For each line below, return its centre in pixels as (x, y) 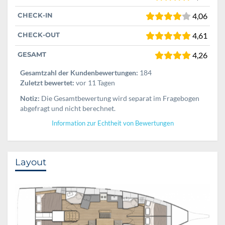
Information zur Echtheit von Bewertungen (113, 123)
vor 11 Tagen (95, 82)
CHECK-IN (35, 15)
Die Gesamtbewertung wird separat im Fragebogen (120, 98)
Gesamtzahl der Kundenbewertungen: (79, 72)
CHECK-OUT (39, 34)
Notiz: (30, 98)
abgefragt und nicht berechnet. (68, 108)
